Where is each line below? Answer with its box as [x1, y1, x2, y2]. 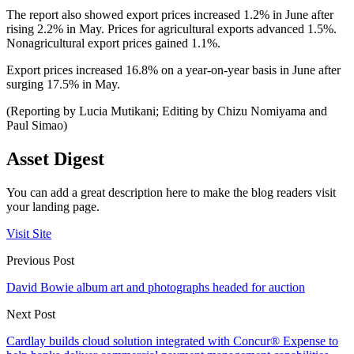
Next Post [6, 307, 55, 321]
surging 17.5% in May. [6, 77, 120, 91]
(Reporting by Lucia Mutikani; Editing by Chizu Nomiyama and [6, 104, 327, 118]
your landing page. [6, 199, 100, 213]
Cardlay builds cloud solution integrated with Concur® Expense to [6, 333, 338, 348]
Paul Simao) [6, 118, 67, 132]
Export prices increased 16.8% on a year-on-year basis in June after [6, 62, 341, 77]
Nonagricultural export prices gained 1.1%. [6, 36, 220, 50]
